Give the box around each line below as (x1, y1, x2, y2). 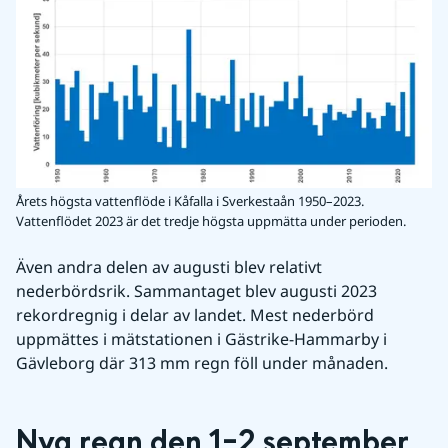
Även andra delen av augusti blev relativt (16, 256, 322, 278)
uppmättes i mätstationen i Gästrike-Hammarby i (16, 328, 387, 350)
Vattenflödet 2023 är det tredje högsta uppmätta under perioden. (16, 212, 406, 230)
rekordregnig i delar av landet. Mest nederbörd (16, 304, 374, 326)
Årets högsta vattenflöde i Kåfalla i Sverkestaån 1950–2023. (16, 192, 364, 210)
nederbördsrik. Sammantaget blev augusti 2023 (16, 280, 377, 302)
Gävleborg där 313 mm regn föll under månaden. (16, 352, 388, 374)
